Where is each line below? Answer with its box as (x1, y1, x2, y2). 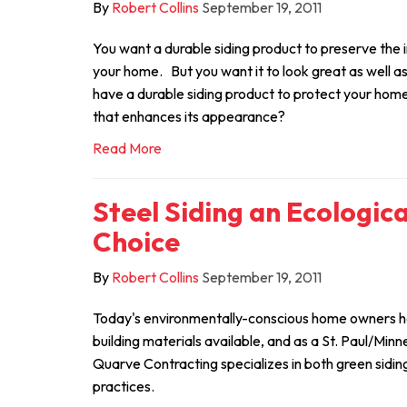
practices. (93, 377, 154, 395)
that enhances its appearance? (93, 107, 285, 125)
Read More (93, 139, 162, 157)
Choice (93, 224, 180, 259)
